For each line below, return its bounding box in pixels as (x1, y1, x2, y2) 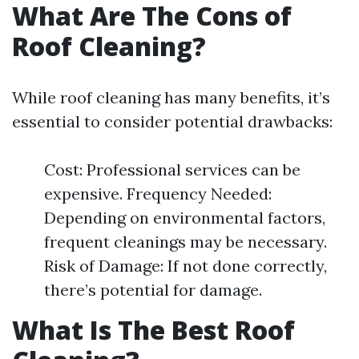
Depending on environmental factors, (44, 208, 325, 228)
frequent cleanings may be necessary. (44, 232, 327, 252)
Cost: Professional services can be (44, 159, 301, 179)
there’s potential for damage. (44, 280, 262, 300)
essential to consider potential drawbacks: (12, 111, 333, 131)
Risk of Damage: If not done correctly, (44, 256, 327, 276)
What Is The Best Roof (12, 313, 295, 347)
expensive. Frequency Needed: (44, 184, 272, 204)
